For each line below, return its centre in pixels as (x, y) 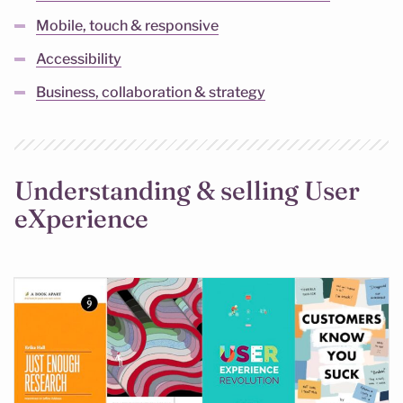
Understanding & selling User (187, 190)
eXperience (81, 218)
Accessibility (79, 59)
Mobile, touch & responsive (127, 26)
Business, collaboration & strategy (151, 93)
